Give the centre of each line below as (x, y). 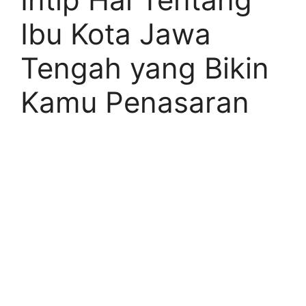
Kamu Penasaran (135, 102)
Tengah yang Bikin (145, 68)
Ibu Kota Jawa (116, 34)
